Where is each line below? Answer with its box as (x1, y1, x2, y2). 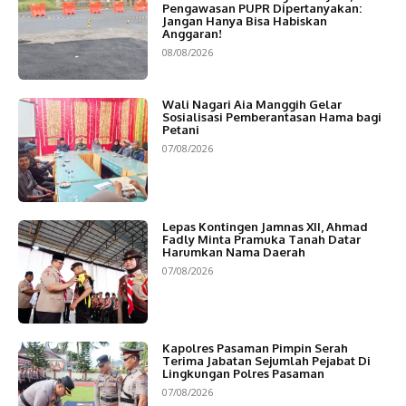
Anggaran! (161, 26, 222, 42)
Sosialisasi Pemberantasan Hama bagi (161, 110, 382, 125)
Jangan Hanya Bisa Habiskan (161, 14, 327, 29)
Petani (161, 122, 199, 138)
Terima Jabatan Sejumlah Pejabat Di (161, 353, 371, 368)
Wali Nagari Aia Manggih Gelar (161, 97, 342, 112)
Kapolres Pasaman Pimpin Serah (161, 340, 348, 355)
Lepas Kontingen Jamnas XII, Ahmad (161, 218, 368, 234)
